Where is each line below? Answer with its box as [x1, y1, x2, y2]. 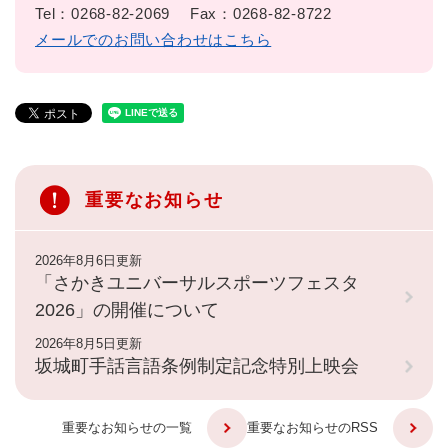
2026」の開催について [35, 300, 219, 321]
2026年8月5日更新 [35, 336, 142, 352]
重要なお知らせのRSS [247, 420, 378, 436]
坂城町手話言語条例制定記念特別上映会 [35, 356, 359, 377]
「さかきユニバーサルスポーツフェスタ [35, 273, 359, 294]
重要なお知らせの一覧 [62, 420, 192, 436]
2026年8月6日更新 [35, 253, 142, 269]
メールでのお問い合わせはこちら [35, 31, 272, 49]
